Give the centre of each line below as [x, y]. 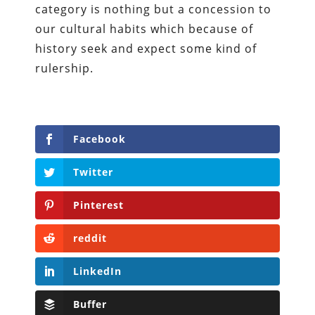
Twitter [94, 172]
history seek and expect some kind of [146, 48]
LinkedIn [98, 271]
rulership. [65, 68]
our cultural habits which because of [144, 28]
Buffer [90, 304]
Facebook [100, 139]
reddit [90, 238]
